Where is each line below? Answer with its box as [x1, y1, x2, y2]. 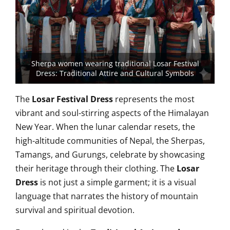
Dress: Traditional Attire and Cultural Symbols [36, 68, 194, 78]
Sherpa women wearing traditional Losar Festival [31, 59, 199, 68]
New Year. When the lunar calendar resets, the [15, 121, 195, 132]
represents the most [115, 93, 195, 105]
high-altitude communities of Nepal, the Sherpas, [15, 135, 205, 146]
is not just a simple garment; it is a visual [38, 177, 196, 188]
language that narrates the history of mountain [15, 190, 198, 202]
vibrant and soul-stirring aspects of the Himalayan [15, 107, 209, 119]
